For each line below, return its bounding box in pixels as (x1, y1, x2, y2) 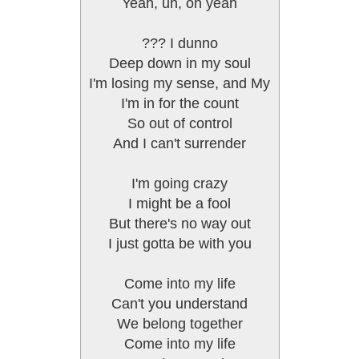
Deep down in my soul (108, 55, 251, 71)
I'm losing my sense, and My (89, 75, 270, 91)
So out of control (127, 115, 232, 131)
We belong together (116, 316, 243, 332)
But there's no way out (108, 216, 251, 232)
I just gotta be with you (107, 236, 252, 252)
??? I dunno (141, 35, 218, 51)
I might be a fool (128, 196, 231, 212)
